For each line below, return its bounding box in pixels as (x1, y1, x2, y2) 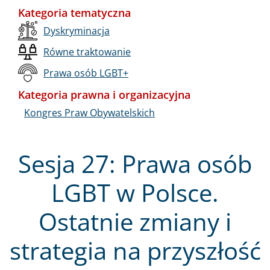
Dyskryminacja (43, 24, 110, 37)
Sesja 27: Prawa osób (18, 146, 252, 180)
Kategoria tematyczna (18, 5, 131, 20)
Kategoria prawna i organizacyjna (18, 87, 190, 102)
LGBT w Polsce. (51, 175, 219, 209)
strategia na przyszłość (9, 233, 261, 267)
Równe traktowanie (43, 45, 131, 58)
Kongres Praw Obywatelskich (24, 105, 155, 119)
